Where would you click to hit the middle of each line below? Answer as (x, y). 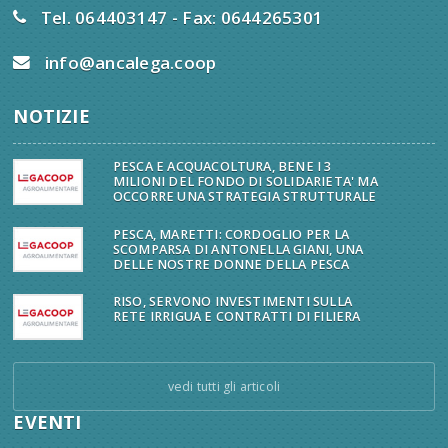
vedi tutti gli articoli (224, 386)
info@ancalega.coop (130, 63)
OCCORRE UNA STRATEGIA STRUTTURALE (244, 197)
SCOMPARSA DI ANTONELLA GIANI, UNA (238, 249)
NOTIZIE (51, 116)
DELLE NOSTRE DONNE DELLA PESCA (231, 264)
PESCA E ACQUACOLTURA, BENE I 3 (222, 167)
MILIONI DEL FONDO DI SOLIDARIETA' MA (245, 182)
